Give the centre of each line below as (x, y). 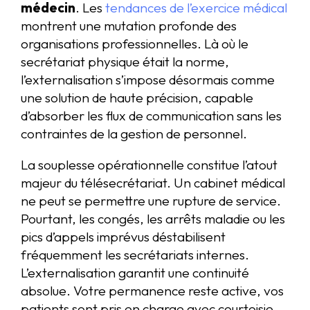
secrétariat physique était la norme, (125, 61)
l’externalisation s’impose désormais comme (148, 79)
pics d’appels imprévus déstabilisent (123, 236)
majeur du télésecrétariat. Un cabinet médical (153, 182)
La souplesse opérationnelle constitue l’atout (149, 164)
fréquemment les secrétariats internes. (135, 254)
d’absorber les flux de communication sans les (151, 115)
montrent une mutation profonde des (129, 25)
